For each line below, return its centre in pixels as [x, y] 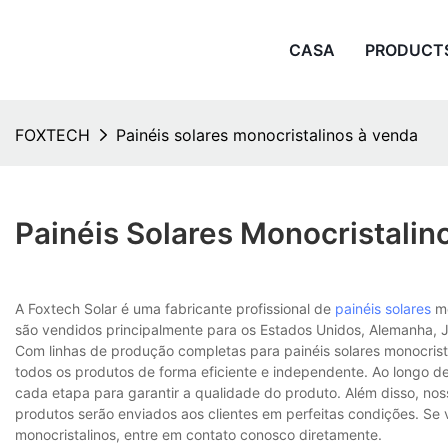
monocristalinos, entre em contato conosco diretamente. [198, 435]
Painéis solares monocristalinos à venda [267, 135]
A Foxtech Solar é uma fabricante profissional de [175, 309]
